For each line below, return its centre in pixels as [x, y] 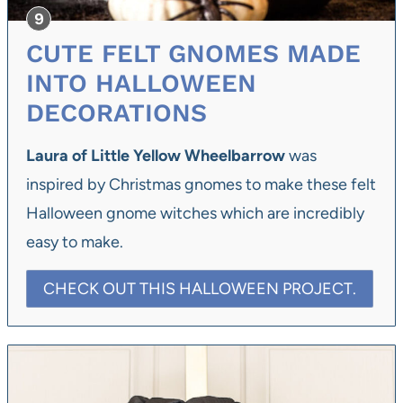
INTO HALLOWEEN [141, 83]
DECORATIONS [116, 112]
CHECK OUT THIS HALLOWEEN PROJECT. [200, 288]
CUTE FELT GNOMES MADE [193, 53]
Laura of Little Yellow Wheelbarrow [156, 155]
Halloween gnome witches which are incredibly [195, 213]
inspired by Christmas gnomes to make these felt [201, 184]
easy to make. [76, 242]
